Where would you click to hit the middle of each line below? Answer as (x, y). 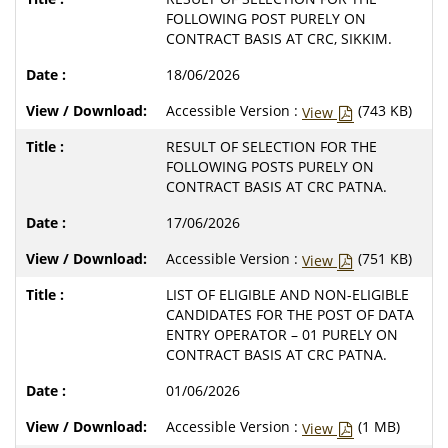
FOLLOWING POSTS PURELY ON (270, 166)
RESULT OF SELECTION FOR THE (271, 146)
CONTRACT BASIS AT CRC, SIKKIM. (279, 38)
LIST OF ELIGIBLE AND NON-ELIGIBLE (287, 294)
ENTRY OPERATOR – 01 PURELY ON (282, 334)
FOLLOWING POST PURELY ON (266, 18)
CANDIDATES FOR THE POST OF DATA (290, 314)
